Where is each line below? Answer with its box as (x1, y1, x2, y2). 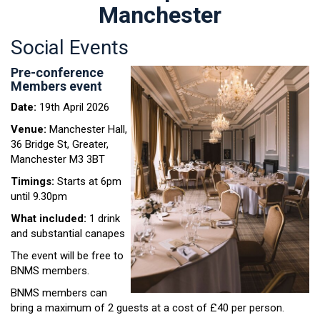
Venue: (11, 122, 46, 136)
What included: (11, 211, 86, 225)
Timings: (11, 174, 54, 188)
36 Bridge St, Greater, (11, 137, 109, 151)
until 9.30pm (11, 189, 67, 203)
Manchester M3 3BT (11, 152, 105, 166)
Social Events (11, 35, 129, 59)
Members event (11, 78, 102, 94)
